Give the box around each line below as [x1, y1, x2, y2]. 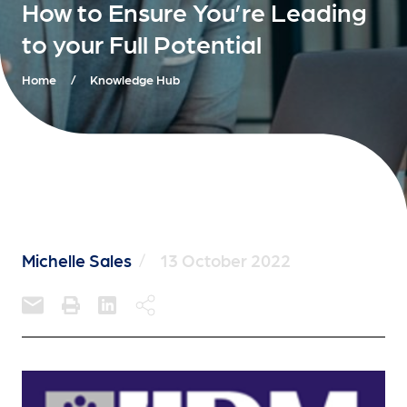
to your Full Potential [22, 26, 262, 58]
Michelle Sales [22, 250, 132, 270]
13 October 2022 [160, 250, 291, 270]
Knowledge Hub [90, 71, 180, 86]
